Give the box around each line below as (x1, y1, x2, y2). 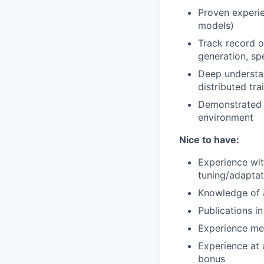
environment (198, 111, 253, 123)
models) (198, 19, 234, 31)
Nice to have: (179, 133, 239, 146)
